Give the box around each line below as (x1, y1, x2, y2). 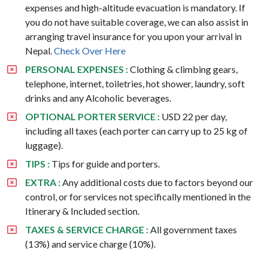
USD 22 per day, (160, 110, 227, 122)
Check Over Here (54, 44, 126, 56)
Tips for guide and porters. (50, 157, 160, 169)
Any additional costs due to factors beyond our (60, 176, 253, 188)
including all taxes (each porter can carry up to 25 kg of (25, 124, 248, 136)
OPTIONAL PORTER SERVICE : (25, 110, 160, 122)
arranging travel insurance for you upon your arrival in (25, 30, 242, 42)
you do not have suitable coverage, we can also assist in (25, 16, 248, 28)
